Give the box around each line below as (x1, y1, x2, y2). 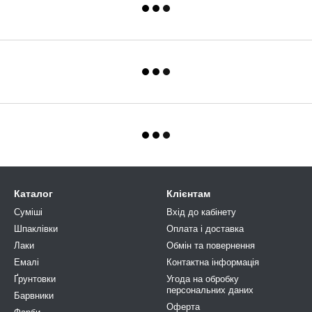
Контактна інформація (166, 257, 259, 267)
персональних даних (166, 285, 253, 295)
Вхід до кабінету (166, 207, 236, 217)
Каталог (14, 188, 53, 199)
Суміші (14, 207, 42, 217)
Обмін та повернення (166, 240, 255, 251)
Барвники (14, 290, 54, 301)
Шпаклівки (14, 224, 58, 234)
